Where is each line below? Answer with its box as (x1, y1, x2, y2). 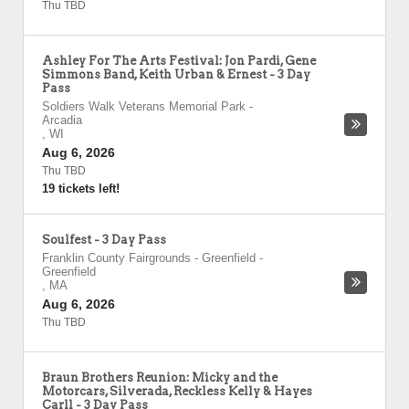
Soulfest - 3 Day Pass (42, 233, 166, 246)
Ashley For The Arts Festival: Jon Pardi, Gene (42, 54, 316, 68)
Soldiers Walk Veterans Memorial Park (42, 100, 246, 113)
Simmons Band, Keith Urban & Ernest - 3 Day (42, 68, 310, 81)
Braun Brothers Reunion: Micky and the (42, 371, 278, 384)
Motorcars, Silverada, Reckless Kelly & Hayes (42, 384, 312, 398)
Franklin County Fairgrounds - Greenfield (42, 251, 256, 265)
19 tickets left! (42, 182, 120, 195)
